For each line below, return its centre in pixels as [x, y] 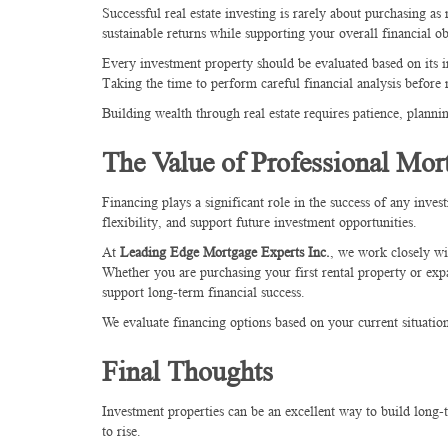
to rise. [121, 430]
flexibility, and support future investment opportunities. [259, 221]
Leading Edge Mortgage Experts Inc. [225, 251]
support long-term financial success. [203, 291]
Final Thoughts [187, 371]
